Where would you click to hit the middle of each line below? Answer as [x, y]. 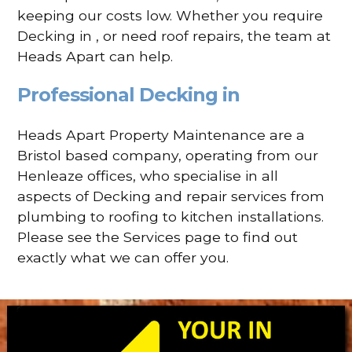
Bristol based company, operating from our [168, 155]
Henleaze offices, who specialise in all [148, 175]
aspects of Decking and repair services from [171, 196]
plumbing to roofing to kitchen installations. [171, 216]
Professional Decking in [129, 94]
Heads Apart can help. [95, 56]
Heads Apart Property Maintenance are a [161, 134]
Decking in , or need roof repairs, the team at [174, 35]
